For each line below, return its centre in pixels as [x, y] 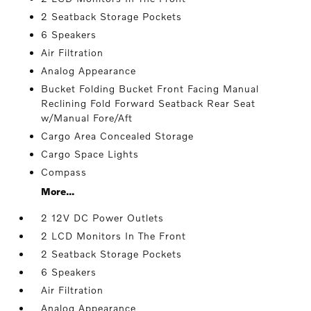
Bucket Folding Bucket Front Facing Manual [150, 89]
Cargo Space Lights [90, 154]
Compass [64, 172]
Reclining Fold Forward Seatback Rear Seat [149, 103]
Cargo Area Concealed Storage [118, 136]
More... [58, 192]
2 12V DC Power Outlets [103, 218]
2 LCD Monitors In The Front [114, 236]
